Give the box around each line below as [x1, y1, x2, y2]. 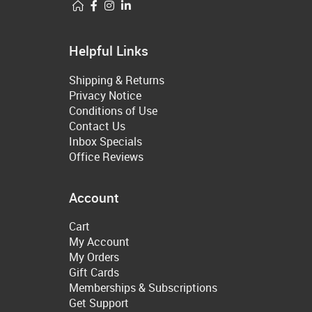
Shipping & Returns [69, 72, 164, 88]
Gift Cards [69, 265, 119, 281]
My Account [69, 234, 130, 250]
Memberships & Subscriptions [69, 280, 217, 296]
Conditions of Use [69, 102, 157, 118]
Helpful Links [69, 42, 148, 60]
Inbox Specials [69, 133, 142, 149]
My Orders [69, 249, 119, 265]
